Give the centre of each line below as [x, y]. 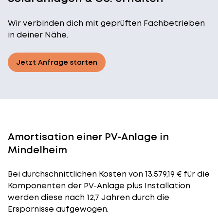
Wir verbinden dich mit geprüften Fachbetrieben [106, 23]
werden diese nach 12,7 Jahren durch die [89, 197]
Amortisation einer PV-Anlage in [88, 137]
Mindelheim [37, 150]
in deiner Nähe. [38, 35]
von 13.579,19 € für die [168, 174]
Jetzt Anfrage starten [57, 62]
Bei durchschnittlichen [53, 174]
